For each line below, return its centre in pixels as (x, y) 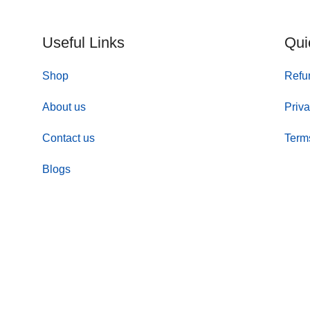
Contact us (68, 138)
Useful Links (83, 42)
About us (64, 107)
